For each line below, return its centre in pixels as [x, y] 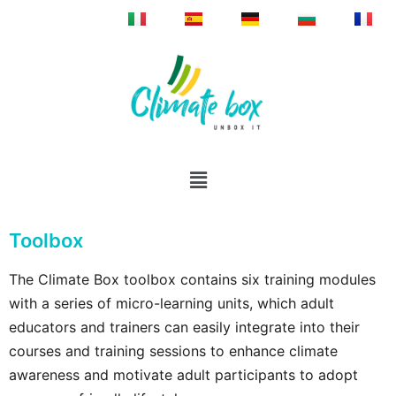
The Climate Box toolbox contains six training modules [192, 280]
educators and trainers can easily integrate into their [184, 327]
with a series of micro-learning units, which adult [171, 304]
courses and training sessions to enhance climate [173, 351]
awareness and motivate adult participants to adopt [183, 375]
